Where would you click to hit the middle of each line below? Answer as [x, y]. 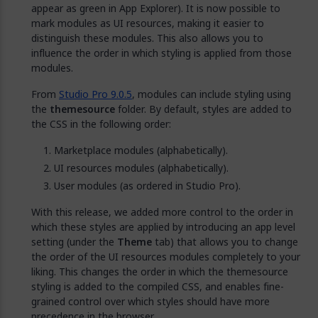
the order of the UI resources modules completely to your [166, 257]
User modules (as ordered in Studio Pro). [147, 186]
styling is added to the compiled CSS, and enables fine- [158, 286]
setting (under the [74, 242]
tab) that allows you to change [225, 242]
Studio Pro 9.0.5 [95, 94]
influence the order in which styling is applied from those [161, 53]
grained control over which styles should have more [150, 301]
